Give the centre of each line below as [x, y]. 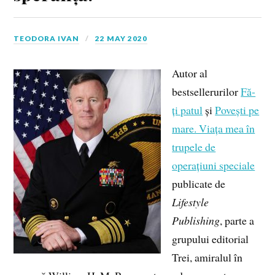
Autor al [190, 73]
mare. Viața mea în [214, 129]
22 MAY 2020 [122, 39]
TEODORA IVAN [47, 39]
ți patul [188, 110]
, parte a [237, 221]
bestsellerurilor [207, 92]
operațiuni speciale [214, 165]
